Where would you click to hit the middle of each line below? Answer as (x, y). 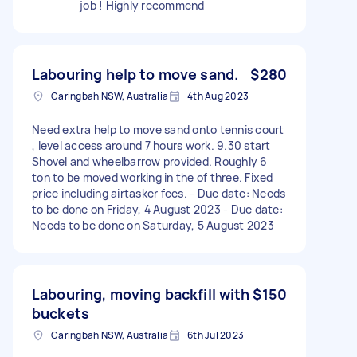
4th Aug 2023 (218, 96)
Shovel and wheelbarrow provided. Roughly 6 (150, 161)
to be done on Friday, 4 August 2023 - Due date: (157, 209)
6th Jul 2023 (216, 335)
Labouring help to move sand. (135, 74)
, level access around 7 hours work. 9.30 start (151, 145)
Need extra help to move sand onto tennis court (158, 129)
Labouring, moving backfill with (141, 294)
